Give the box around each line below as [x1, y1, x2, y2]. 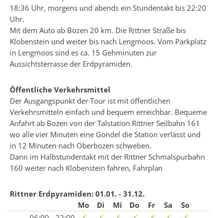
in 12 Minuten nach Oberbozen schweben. [10, 141, 151, 150]
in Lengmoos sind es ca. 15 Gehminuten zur [10, 48, 157, 57]
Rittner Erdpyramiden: [10, 189, 95, 199]
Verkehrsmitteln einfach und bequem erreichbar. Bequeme [10, 107, 207, 117]
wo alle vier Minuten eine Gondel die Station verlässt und [10, 129, 200, 139]
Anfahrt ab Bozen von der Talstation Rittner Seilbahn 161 [10, 118, 200, 128]
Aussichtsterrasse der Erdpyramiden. [10, 59, 132, 69]
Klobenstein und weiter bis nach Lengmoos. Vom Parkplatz [10, 36, 206, 46]
